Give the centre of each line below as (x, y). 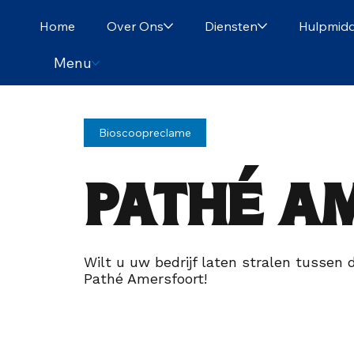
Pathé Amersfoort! (145, 279)
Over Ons (135, 26)
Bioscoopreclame (145, 132)
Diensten (231, 26)
